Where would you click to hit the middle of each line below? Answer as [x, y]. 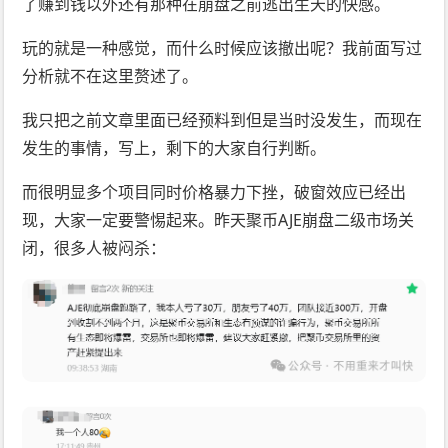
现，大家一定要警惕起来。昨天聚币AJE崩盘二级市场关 [218, 220]
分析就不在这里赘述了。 [110, 76]
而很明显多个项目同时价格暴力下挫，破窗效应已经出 [214, 192]
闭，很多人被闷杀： [94, 248]
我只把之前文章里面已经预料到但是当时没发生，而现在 [222, 120]
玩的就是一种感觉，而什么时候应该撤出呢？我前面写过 [222, 48]
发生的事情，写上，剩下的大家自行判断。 [174, 148]
